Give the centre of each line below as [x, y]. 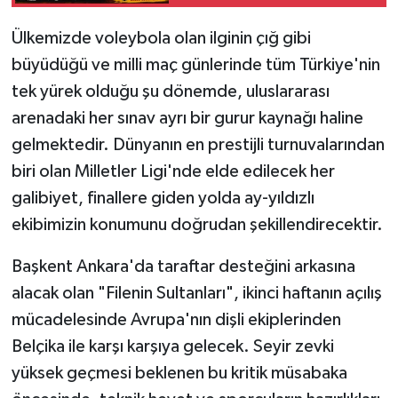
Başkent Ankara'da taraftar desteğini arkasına [183, 266]
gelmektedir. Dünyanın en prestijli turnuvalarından [198, 144]
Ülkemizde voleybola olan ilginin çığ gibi [161, 38]
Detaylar [212, 46]
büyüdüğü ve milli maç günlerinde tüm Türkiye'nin [195, 64]
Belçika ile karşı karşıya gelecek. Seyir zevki [172, 346]
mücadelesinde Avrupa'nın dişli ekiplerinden [176, 319]
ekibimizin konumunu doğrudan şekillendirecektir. [197, 224]
